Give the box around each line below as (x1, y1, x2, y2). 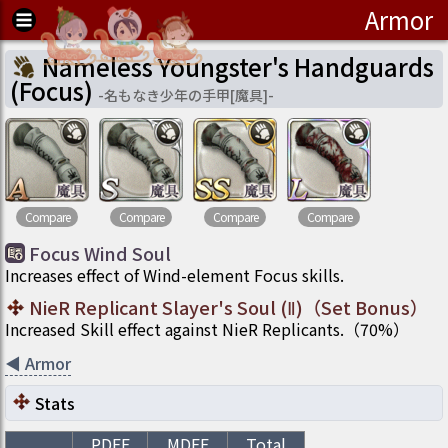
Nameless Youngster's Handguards (42, 49, 434, 84)
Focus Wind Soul (29, 240, 171, 266)
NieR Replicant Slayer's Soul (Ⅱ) (29, 294, 303, 320)
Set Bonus (321, 294, 410, 320)
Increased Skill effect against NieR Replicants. (5, 317, 344, 341)
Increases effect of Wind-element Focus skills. (5, 263, 344, 287)
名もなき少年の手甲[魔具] (104, 85, 268, 105)
